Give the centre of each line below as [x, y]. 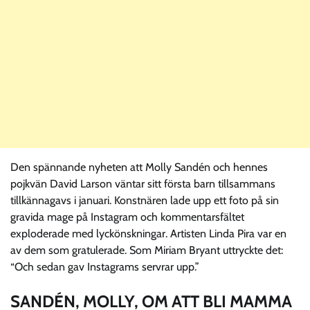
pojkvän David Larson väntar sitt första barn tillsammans [143, 184]
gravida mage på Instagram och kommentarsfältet [127, 217]
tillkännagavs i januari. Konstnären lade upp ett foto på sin [145, 201]
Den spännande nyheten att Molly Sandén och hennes [139, 167]
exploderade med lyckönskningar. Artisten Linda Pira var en [148, 234]
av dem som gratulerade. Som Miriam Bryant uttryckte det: [147, 250]
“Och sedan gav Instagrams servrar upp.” [105, 267]
